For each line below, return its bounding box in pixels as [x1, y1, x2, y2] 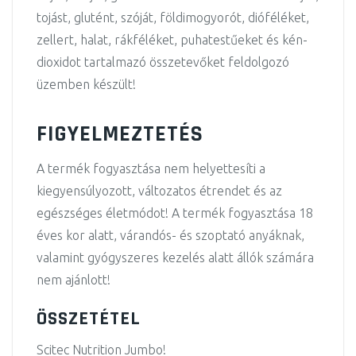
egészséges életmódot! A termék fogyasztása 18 [37, 206, 313, 220]
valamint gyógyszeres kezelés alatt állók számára [37, 250, 314, 265]
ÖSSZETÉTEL [37, 307, 141, 331]
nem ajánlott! [37, 273, 110, 287]
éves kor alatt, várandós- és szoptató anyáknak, [37, 228, 304, 242]
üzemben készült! [37, 77, 136, 91]
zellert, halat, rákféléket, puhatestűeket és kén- [37, 33, 308, 47]
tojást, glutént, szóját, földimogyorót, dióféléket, [37, 10, 309, 25]
